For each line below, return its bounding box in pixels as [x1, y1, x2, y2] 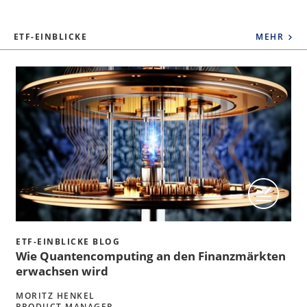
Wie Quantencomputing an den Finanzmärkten [16, 247, 286, 264]
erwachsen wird [16, 262, 108, 279]
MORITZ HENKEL [16, 289, 95, 302]
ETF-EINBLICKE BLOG [16, 235, 120, 247]
